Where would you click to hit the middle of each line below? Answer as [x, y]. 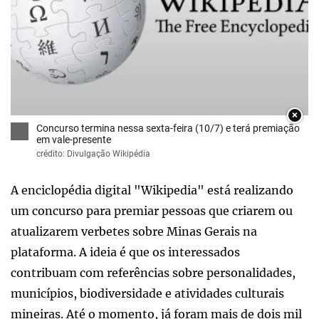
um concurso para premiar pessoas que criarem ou [152, 210]
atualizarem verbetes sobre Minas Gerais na [134, 231]
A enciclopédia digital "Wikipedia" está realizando [152, 190]
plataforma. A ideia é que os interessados [125, 252]
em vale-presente [74, 139]
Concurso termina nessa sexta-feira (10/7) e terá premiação [168, 128]
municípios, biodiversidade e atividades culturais [147, 293]
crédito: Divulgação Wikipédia [93, 153]
